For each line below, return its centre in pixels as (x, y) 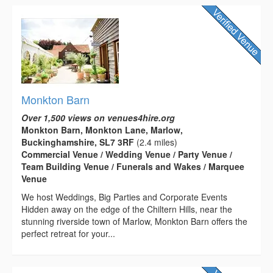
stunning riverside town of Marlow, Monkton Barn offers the (134, 221)
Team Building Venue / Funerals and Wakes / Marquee (133, 166)
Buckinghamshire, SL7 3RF (78, 142)
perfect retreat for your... (68, 233)
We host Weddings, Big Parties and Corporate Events (124, 197)
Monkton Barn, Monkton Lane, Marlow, (102, 129)
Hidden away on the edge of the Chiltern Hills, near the (127, 209)
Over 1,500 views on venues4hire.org (98, 117)
